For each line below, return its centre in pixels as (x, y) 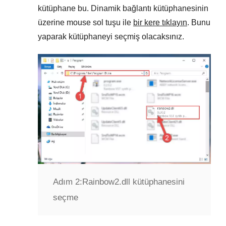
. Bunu (199, 23)
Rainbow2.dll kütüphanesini (133, 182)
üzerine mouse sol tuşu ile (86, 23)
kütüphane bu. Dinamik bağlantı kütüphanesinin (123, 9)
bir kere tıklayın (160, 23)
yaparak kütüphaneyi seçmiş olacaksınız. (111, 37)
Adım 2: (68, 182)
